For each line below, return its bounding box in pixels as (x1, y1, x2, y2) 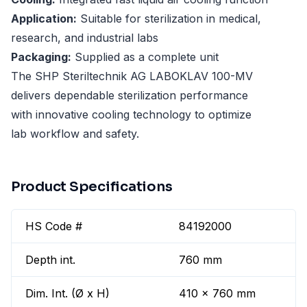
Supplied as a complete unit (71, 50, 219, 64)
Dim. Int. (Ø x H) (25, 286, 110, 301)
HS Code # (25, 219, 82, 234)
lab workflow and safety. (11, 127, 139, 141)
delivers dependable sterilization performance (11, 88, 248, 103)
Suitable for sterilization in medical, (77, 12, 261, 26)
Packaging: (11, 50, 71, 64)
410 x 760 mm (179, 286, 256, 301)
